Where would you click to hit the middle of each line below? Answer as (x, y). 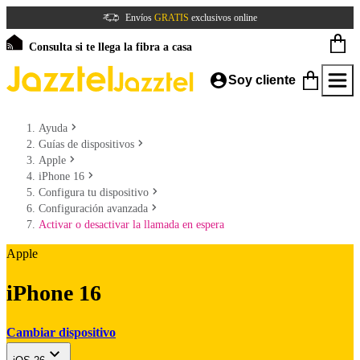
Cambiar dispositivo (61, 332)
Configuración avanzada (93, 209)
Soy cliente (262, 80)
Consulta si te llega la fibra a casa (110, 47)
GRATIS (172, 18)
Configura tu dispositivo (94, 192)
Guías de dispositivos (86, 144)
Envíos (140, 18)
